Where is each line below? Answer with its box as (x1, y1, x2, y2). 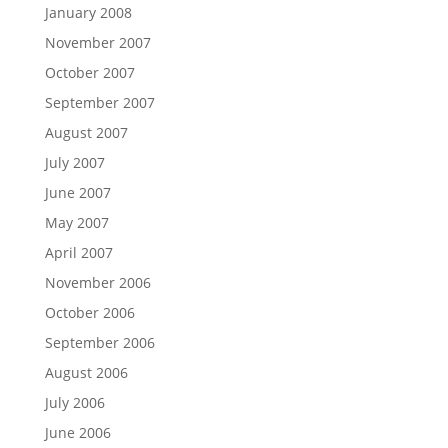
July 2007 (44, 153, 105, 173)
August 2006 (44, 363, 128, 383)
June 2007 (44, 183, 111, 203)
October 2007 (44, 63, 135, 83)
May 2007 (44, 213, 109, 233)
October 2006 (44, 303, 135, 323)
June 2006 (44, 423, 111, 443)
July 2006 (44, 393, 105, 413)
